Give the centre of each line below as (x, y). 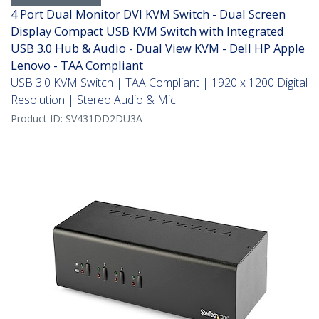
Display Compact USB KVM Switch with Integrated (147, 31)
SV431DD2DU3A (104, 119)
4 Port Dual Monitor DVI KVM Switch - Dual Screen (148, 14)
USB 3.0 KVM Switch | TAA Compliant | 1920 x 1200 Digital (159, 83)
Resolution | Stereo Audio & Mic (93, 100)
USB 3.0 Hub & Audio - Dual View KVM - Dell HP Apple (158, 48)
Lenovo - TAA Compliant (77, 66)
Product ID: (38, 119)
